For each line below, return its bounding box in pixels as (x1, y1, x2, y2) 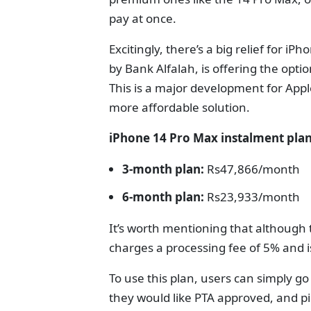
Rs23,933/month (204, 189, 300, 205)
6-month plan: (122, 189, 204, 205)
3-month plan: (122, 161, 207, 177)
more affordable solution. (109, 99, 250, 115)
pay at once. (109, 10, 176, 26)
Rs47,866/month (207, 161, 300, 177)
